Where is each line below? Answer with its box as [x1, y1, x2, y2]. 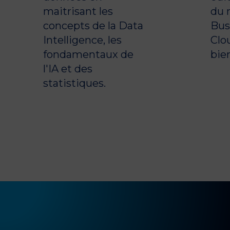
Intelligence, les [43, 34, 122, 46]
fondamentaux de [43, 48, 133, 61]
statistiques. [43, 77, 106, 89]
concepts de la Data [43, 20, 143, 32]
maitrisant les [43, 5, 113, 17]
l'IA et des [43, 63, 92, 75]
